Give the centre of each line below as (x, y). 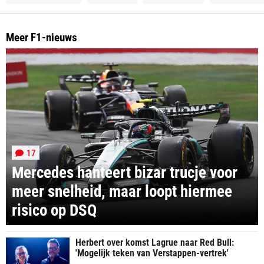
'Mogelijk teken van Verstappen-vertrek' (152, 253)
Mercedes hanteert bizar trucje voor (125, 173)
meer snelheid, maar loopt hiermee (122, 192)
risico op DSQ (54, 211)
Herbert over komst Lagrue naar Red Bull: (155, 243)
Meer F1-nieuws (42, 37)
